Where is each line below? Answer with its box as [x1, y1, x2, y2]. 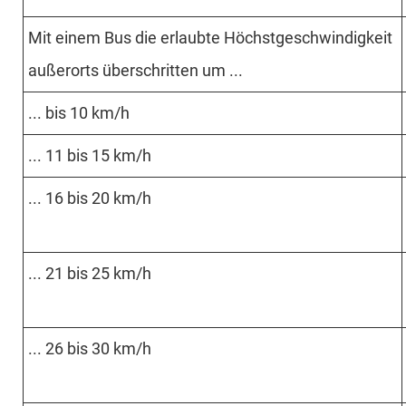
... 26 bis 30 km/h [28, 338, 151, 358]
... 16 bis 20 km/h [28, 188, 151, 208]
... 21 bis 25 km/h [28, 263, 151, 283]
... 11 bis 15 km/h [28, 145, 151, 165]
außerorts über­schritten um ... [28, 60, 243, 80]
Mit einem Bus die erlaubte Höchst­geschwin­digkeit [28, 27, 392, 47]
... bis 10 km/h [28, 102, 130, 122]
